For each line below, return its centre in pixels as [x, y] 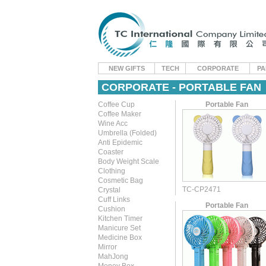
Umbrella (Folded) [127, 133]
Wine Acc [113, 123]
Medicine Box [120, 237]
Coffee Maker [120, 114]
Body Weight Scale [129, 161]
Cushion [112, 209]
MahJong [113, 256]
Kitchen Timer [120, 218]
